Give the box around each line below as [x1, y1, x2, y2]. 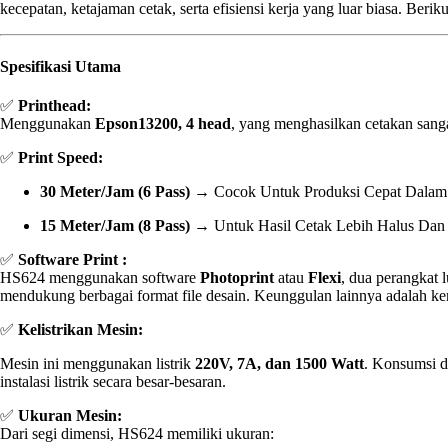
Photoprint [200, 268, 274, 286]
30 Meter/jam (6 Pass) [40, 182, 190, 200]
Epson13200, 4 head [95, 114, 231, 132]
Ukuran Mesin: [18, 406, 122, 424]
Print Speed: [18, 148, 103, 166]
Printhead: [18, 96, 91, 114]
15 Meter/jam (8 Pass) [40, 216, 190, 234]
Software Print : [18, 250, 127, 268]
